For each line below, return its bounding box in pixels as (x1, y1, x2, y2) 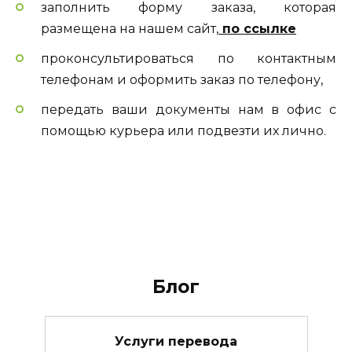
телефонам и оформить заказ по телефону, (41, 72, 323, 88)
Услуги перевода (115, 333, 237, 349)
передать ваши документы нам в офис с (41, 102, 336, 118)
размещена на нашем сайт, (41, 20, 218, 36)
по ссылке (218, 20, 296, 36)
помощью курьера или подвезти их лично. (41, 123, 326, 139)
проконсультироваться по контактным (41, 51, 336, 67)
